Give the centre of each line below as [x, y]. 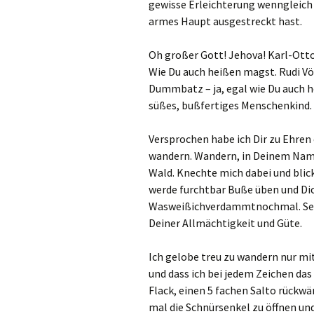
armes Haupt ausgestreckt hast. [225, 21]
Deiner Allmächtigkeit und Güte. [225, 223]
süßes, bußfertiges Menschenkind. [230, 105]
